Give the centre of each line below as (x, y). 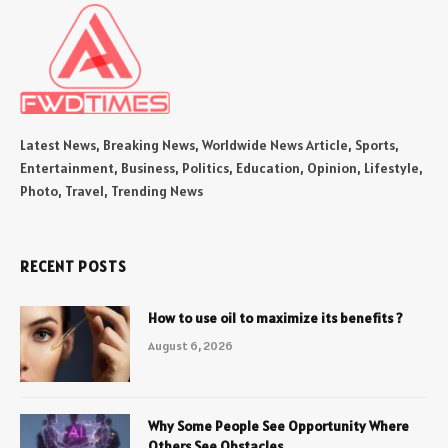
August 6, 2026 (190, 345)
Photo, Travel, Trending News (111, 191)
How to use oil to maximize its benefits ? (275, 318)
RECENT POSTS (73, 266)
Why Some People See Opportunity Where (278, 426)
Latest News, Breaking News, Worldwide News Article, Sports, (209, 145)
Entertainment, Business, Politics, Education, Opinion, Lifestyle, (221, 168)
